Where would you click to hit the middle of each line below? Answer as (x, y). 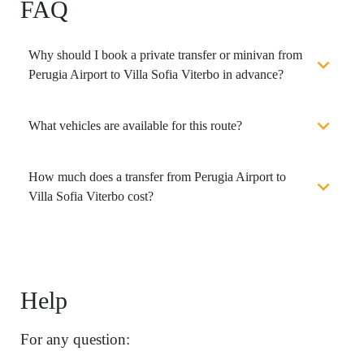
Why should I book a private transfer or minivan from (165, 54)
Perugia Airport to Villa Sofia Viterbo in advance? (156, 74)
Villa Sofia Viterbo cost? (91, 196)
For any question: (75, 339)
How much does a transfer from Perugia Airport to (157, 176)
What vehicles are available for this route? (135, 125)
